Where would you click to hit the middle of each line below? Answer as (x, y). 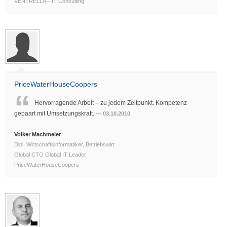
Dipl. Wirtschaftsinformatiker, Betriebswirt (64, 145)
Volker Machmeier (37, 135)
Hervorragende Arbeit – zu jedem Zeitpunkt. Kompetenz (111, 103)
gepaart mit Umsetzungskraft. (55, 114)
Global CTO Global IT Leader (50, 155)
